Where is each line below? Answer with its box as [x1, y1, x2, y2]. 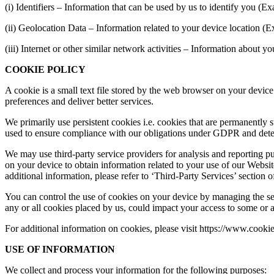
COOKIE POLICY [5, 64, 86, 75]
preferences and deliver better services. [5, 95, 156, 106]
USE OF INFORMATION [5, 243, 115, 254]
